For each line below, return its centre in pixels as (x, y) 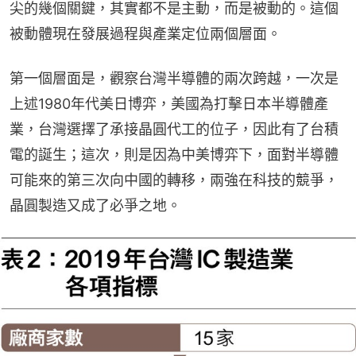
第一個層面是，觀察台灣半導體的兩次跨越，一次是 (174, 78)
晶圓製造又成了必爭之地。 (95, 205)
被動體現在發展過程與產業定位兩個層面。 (145, 33)
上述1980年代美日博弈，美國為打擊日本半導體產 (169, 103)
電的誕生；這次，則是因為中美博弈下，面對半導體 (174, 154)
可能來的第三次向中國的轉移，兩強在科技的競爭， (174, 180)
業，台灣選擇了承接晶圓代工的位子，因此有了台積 (174, 129)
